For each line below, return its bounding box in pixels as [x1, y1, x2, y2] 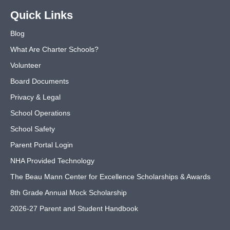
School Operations [10, 109, 70, 118]
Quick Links [10, 9, 73, 22]
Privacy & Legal [10, 93, 61, 102]
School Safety [10, 125, 55, 133]
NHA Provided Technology [10, 157, 94, 165]
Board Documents [10, 77, 69, 86]
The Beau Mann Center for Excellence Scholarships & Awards [10, 172, 210, 181]
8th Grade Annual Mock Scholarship [10, 188, 127, 197]
